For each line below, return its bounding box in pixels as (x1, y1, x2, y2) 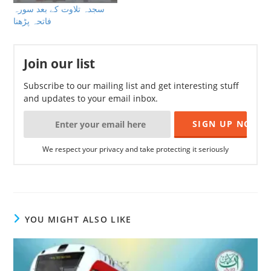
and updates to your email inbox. (24, 93, 158, 105)
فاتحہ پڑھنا (13, 15, 52, 27)
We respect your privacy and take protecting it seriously (42, 144, 229, 155)
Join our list (24, 55, 96, 73)
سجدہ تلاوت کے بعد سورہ (13, 3, 105, 15)
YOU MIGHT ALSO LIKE (24, 214, 132, 226)
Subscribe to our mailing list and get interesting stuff (24, 80, 240, 92)
